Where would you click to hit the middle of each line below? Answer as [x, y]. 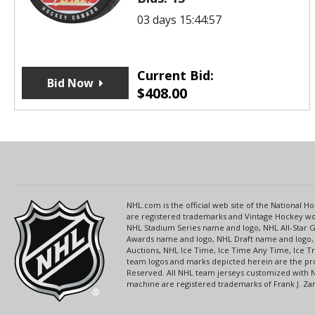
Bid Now [70, 83]
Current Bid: [175, 75]
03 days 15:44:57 [179, 19]
